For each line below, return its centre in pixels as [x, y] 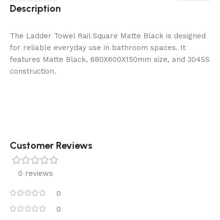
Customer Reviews [51, 146]
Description [35, 9]
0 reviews [35, 174]
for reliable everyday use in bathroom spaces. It [98, 48]
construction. [33, 71]
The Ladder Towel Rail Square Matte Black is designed [108, 36]
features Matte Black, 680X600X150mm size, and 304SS [110, 60]
